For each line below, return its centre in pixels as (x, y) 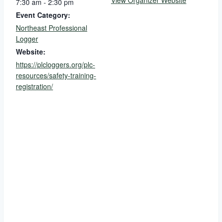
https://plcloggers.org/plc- (55, 65)
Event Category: (43, 15)
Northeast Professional (52, 28)
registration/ (34, 86)
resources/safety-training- (56, 76)
